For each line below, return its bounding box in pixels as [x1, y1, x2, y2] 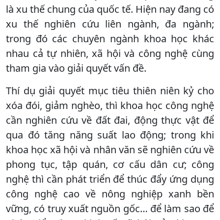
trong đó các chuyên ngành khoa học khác [6, 31, 214, 45]
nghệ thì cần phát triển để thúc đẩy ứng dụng [6, 172, 214, 186]
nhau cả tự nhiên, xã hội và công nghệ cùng [6, 46, 214, 60]
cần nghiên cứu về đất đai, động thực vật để [6, 113, 214, 127]
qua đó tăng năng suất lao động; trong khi [6, 128, 214, 141]
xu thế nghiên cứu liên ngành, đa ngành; [6, 17, 214, 30]
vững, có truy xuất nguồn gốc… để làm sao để [6, 201, 214, 215]
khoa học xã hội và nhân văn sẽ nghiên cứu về [6, 142, 214, 156]
